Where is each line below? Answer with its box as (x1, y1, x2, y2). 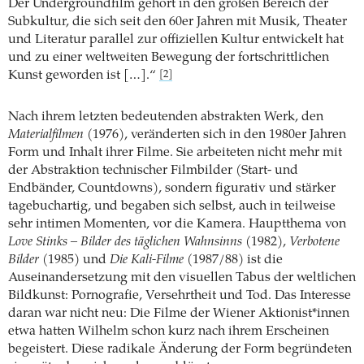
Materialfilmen (8, 128, 84, 141)
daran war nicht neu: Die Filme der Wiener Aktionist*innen (8, 306, 349, 320)
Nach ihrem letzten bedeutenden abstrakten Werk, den (8, 110, 323, 123)
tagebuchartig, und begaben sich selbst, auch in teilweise (8, 199, 336, 213)
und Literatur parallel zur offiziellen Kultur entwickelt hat (8, 32, 344, 46)
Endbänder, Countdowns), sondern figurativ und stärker (8, 181, 336, 195)
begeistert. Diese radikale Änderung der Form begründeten (8, 342, 352, 356)
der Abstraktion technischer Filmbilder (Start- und (8, 163, 298, 177)
